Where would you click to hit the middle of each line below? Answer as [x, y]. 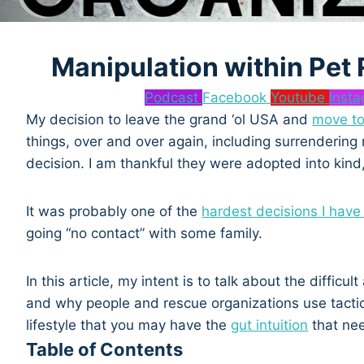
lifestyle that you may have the [129, 325]
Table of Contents [105, 350]
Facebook [234, 98]
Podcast [171, 98]
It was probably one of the [114, 212]
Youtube [297, 98]
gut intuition [270, 325]
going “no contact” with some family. [145, 234]
